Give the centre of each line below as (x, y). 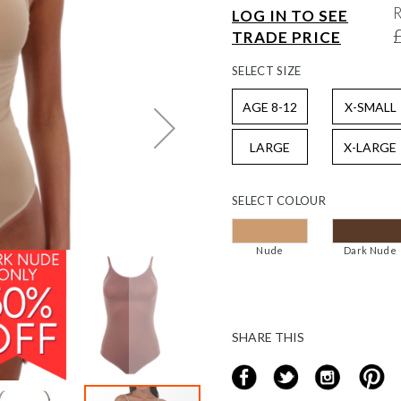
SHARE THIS (268, 337)
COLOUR (301, 200)
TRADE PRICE (286, 37)
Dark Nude (370, 250)
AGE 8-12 (270, 107)
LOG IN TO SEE (290, 16)
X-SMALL (370, 107)
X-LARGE (370, 147)
